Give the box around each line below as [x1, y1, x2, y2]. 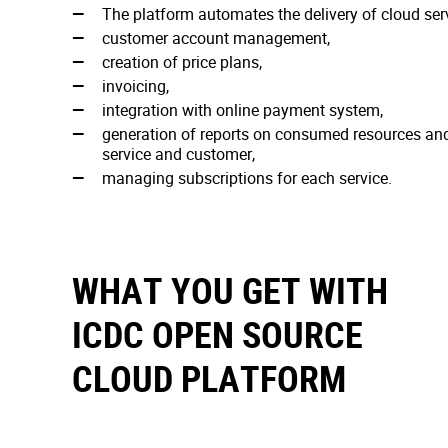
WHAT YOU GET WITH [72, 266, 388, 314]
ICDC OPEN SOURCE [72, 310, 363, 358]
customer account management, [102, 27, 330, 49]
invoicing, [102, 75, 169, 97]
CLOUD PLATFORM [72, 354, 346, 402]
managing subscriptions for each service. [102, 167, 392, 189]
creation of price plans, [102, 51, 262, 73]
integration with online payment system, [102, 99, 383, 121]
